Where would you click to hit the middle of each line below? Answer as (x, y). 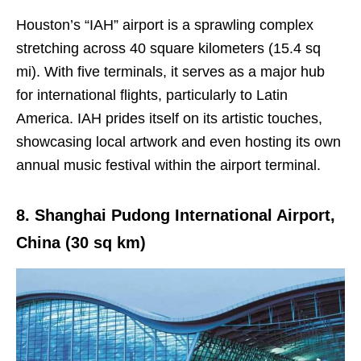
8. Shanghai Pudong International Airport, (176, 215)
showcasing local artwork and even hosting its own (178, 141)
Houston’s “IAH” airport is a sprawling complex (165, 25)
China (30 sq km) (81, 242)
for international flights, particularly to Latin (152, 95)
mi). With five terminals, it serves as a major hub (170, 71)
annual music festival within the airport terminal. (168, 165)
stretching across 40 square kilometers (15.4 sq (168, 48)
